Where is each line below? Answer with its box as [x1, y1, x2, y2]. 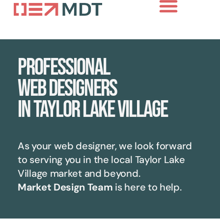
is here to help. [112, 181, 182, 193]
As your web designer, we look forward [18, 139, 192, 152]
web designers [18, 75, 117, 103]
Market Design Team [18, 181, 113, 193]
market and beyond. [47, 167, 140, 180]
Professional [18, 54, 110, 82]
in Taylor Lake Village [18, 96, 167, 124]
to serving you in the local [18, 153, 135, 166]
